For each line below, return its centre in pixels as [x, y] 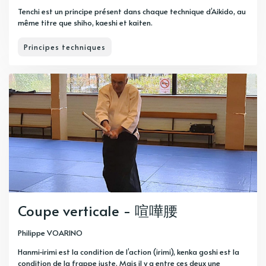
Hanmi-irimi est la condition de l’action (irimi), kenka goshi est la [129, 252]
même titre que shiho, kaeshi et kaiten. [85, 23]
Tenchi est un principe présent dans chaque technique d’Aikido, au [132, 12]
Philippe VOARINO [50, 233]
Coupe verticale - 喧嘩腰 [98, 211]
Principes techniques [65, 47]
